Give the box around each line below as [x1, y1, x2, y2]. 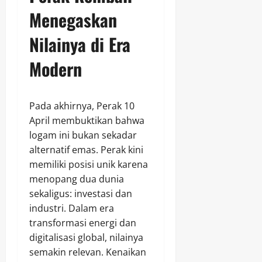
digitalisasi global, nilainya [29, 231, 143, 244]
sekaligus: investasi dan [29, 187, 132, 201]
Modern [29, 56, 82, 82]
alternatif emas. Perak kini [29, 143, 143, 157]
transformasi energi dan [29, 216, 136, 230]
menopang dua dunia [29, 173, 124, 186]
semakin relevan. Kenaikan [29, 246, 146, 259]
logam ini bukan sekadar [29, 129, 137, 142]
